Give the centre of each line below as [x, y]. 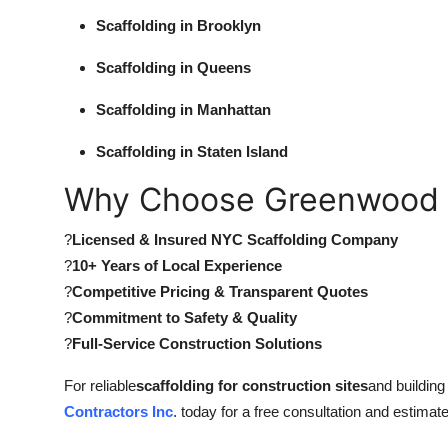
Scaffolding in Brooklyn [178, 25]
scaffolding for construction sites [252, 385]
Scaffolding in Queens [173, 67]
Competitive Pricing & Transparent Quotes [220, 291]
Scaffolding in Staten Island [192, 151]
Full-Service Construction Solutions [197, 343]
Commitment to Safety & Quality [184, 317]
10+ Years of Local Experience [177, 265]
